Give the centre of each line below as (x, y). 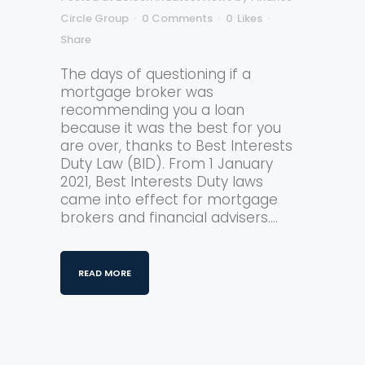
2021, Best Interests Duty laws (162, 182)
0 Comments (177, 18)
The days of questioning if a (156, 74)
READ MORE (105, 273)
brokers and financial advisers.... (169, 218)
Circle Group (95, 18)
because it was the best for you (171, 128)
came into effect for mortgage (169, 200)
